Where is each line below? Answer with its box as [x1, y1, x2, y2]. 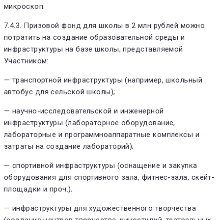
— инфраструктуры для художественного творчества [4, 203, 196, 213]
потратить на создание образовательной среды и [4, 32, 185, 42]
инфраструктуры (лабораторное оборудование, [4, 118, 175, 127]
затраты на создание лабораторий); [4, 141, 134, 151]
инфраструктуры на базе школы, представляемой [4, 44, 183, 54]
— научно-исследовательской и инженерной [4, 106, 164, 115]
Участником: [4, 56, 49, 65]
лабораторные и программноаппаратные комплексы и [4, 130, 200, 139]
